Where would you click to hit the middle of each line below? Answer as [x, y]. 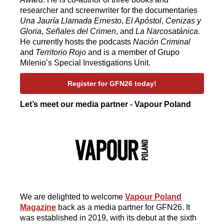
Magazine [38, 207]
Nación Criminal [162, 42]
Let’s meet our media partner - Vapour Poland [105, 104]
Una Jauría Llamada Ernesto [71, 21]
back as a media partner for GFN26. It [123, 207]
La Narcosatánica [167, 31]
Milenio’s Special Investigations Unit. [85, 63]
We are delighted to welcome [71, 197]
